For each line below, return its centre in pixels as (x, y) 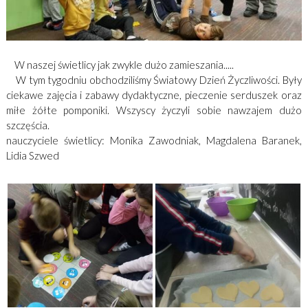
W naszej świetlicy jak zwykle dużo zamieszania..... (120, 65)
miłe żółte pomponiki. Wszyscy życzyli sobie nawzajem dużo (154, 110)
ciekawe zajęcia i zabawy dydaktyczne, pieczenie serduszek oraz (154, 95)
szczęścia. (27, 125)
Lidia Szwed (32, 156)
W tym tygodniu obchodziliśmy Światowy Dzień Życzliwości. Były (154, 80)
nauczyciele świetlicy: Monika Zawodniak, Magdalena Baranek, (154, 141)
